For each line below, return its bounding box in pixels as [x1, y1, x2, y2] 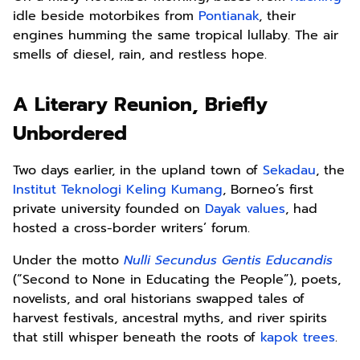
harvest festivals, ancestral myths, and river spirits [13, 309, 327, 329]
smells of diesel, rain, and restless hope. [13, 45, 267, 65]
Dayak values [205, 199, 285, 219]
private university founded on [13, 199, 205, 219]
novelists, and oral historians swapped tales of [13, 289, 305, 309]
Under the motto [13, 251, 124, 271]
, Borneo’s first [223, 180, 313, 200]
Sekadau [263, 161, 316, 181]
